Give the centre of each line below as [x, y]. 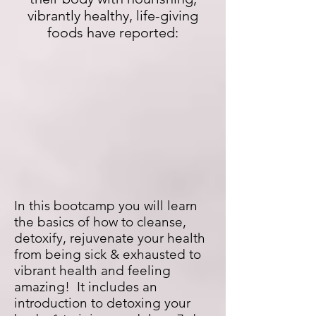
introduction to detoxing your [102, 303]
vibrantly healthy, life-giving [113, 16]
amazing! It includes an [86, 287]
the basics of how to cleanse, [100, 222]
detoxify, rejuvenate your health [110, 238]
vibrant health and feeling [92, 271]
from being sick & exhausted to [108, 254]
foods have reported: [113, 32]
